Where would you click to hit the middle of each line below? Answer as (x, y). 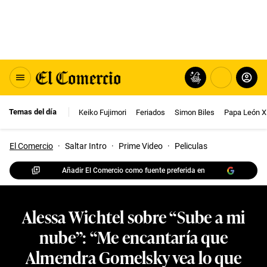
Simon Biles (195, 112)
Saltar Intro (86, 146)
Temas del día (33, 112)
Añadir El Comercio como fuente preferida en (133, 170)
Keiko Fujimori (103, 112)
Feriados (150, 112)
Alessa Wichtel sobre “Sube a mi (133, 216)
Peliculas (191, 146)
